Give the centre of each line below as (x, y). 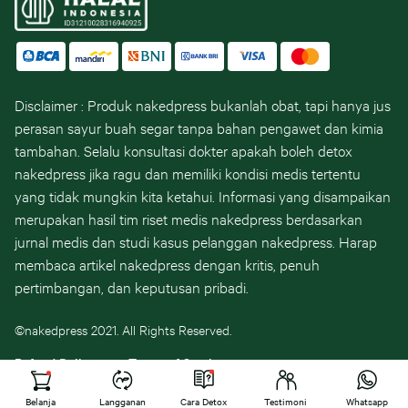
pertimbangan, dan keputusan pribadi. (132, 286)
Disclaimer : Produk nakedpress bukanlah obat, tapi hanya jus (203, 104)
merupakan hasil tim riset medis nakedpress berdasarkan (189, 218)
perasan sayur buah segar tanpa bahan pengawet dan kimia (199, 127)
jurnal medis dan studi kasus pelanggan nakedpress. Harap (196, 241)
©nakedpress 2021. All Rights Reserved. (123, 329)
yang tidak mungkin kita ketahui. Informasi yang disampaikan (203, 195)
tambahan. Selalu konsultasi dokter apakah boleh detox (184, 150)
